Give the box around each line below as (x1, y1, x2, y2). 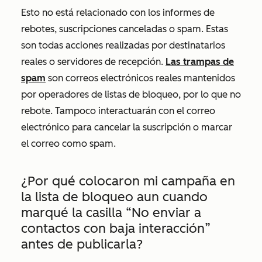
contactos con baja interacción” (21, 220, 211, 236)
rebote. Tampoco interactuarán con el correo (21, 105, 215, 116)
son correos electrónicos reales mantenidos (46, 73, 235, 84)
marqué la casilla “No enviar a (21, 205, 201, 220)
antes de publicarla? (21, 236, 143, 252)
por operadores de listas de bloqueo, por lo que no (21, 89, 241, 100)
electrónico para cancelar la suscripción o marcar (21, 122, 232, 133)
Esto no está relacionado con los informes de (21, 7, 215, 18)
